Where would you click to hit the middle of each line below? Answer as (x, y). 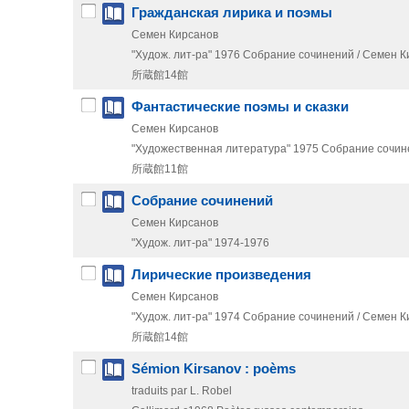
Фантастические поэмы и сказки (240, 107)
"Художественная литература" (211, 149)
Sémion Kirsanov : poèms (214, 369)
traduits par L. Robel (182, 391)
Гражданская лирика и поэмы (232, 13)
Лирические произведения (221, 275)
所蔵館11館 (160, 169)
